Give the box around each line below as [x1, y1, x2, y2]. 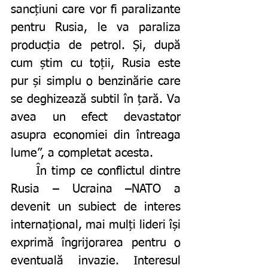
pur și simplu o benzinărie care [11, 75, 181, 88]
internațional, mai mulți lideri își [11, 219, 181, 232]
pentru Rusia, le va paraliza [11, 22, 181, 34]
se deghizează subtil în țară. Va [11, 93, 181, 106]
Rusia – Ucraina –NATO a [11, 183, 181, 196]
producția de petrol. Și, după [11, 39, 181, 52]
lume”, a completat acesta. [11, 147, 157, 160]
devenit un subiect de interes [11, 201, 181, 214]
